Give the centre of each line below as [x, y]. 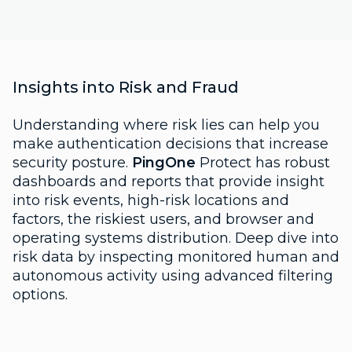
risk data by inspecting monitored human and [176, 257]
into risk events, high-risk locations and [151, 200]
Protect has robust [263, 162]
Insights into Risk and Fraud [126, 87]
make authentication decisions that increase [170, 143]
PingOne [164, 162]
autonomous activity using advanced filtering [173, 275]
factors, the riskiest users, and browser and [163, 219]
